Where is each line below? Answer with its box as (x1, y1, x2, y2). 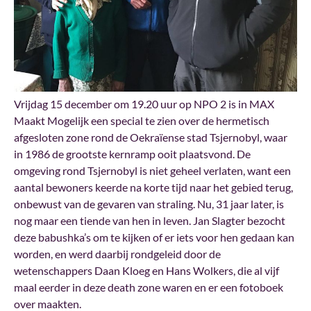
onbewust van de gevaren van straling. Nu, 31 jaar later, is (14, 196, 284, 210)
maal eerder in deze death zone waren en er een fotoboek (14, 280, 283, 294)
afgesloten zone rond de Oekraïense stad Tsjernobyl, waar (14, 130, 287, 144)
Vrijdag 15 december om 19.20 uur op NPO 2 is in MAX (14, 96, 274, 110)
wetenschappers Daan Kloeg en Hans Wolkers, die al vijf (14, 263, 279, 277)
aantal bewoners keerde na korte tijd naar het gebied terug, (14, 180, 293, 194)
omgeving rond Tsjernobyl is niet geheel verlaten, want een (14, 163, 291, 177)
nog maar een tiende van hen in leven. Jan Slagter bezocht (14, 213, 285, 227)
